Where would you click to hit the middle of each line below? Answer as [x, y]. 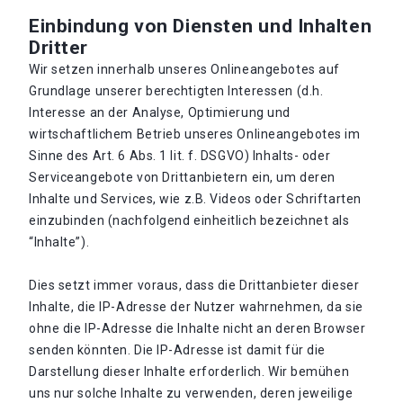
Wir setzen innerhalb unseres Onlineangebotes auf [184, 69]
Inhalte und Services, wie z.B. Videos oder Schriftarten [195, 199]
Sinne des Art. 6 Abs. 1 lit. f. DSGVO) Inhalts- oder [180, 156]
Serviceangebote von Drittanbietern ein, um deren [182, 177]
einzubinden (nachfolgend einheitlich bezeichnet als [189, 220]
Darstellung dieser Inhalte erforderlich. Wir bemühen [189, 372]
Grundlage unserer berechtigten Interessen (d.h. [176, 91]
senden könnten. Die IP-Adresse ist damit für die [177, 350]
